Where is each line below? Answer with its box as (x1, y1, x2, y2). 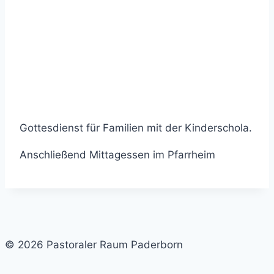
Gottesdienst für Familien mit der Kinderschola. (20, 122, 252, 135)
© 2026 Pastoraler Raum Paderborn (5, 239, 183, 251)
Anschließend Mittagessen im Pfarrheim (20, 149, 215, 161)
